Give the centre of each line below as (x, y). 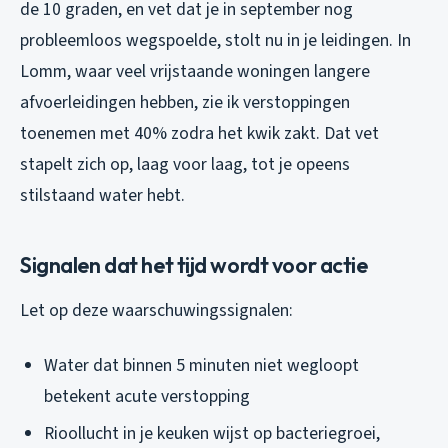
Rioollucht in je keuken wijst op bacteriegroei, (212, 433)
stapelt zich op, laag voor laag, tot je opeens (185, 165)
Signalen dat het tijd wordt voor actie (194, 265)
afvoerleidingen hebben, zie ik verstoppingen (185, 103)
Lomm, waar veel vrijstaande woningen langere (195, 72)
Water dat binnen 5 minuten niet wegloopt (201, 366)
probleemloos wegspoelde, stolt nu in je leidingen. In (215, 41)
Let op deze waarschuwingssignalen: (156, 311)
